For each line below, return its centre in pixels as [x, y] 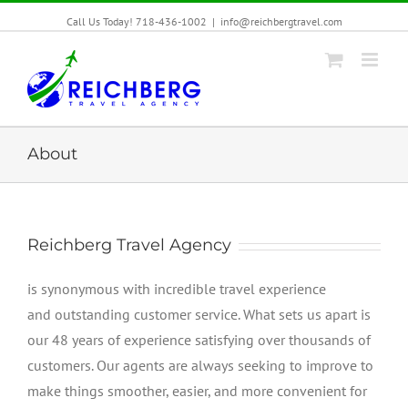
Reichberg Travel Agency [129, 245]
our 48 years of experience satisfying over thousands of [199, 340]
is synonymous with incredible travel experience [177, 289]
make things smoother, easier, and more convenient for [197, 391]
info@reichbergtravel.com [281, 21]
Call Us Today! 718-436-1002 [136, 21]
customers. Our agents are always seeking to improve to [200, 365]
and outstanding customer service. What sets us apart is [199, 314]
